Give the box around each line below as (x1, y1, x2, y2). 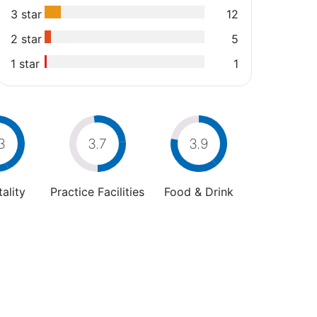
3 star (11, 6, 42, 21)
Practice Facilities (50, 184, 144, 199)
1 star (11, 56, 40, 71)
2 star (11, 31, 42, 46)
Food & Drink (163, 184, 234, 199)
